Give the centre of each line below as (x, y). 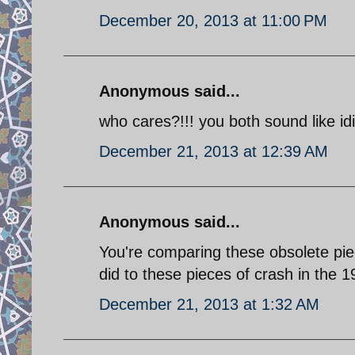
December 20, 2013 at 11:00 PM (213, 20)
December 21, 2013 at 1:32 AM (209, 304)
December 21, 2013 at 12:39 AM (214, 151)
